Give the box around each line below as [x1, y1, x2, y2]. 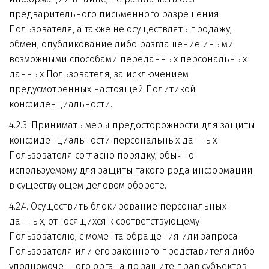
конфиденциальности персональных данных [9, 134, 217, 146]
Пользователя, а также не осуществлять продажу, [9, 23, 232, 35]
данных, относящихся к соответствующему [9, 216, 199, 227]
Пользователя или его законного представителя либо [9, 246, 255, 257]
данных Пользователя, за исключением [9, 68, 189, 80]
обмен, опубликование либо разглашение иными [9, 38, 234, 50]
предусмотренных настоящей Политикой [9, 83, 196, 95]
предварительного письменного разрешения [9, 8, 219, 20]
